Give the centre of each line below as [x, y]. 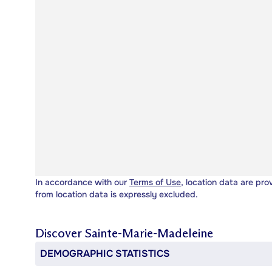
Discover [60, 233]
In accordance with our [82, 182]
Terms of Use [155, 182]
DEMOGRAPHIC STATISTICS [105, 253]
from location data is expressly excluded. [117, 194]
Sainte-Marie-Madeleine [149, 233]
